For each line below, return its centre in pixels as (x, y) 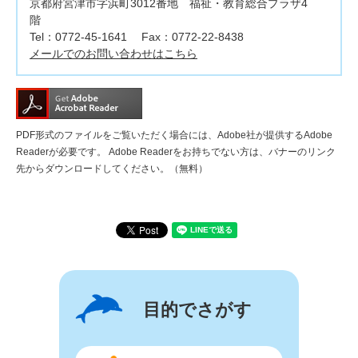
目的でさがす (197, 310)
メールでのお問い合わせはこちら (113, 54)
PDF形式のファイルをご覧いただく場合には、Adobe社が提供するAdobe (174, 135)
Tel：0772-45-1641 (78, 37)
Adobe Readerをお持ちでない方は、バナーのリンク (221, 152)
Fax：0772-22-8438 (193, 37)
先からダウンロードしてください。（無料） (112, 169)
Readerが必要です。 (61, 152)
